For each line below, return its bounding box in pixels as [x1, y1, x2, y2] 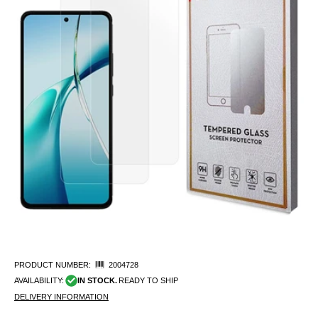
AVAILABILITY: [14, 276, 64, 285]
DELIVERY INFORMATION [14, 292, 109, 301]
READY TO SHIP [118, 276, 178, 285]
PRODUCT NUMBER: [14, 261, 91, 269]
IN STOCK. [77, 276, 117, 285]
